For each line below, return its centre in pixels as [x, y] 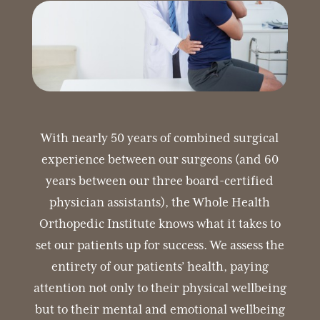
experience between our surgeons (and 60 [160, 160]
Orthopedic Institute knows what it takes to [160, 224]
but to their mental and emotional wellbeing [160, 310]
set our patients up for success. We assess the [160, 245]
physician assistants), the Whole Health [160, 202]
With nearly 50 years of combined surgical [160, 138]
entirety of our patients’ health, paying [160, 267]
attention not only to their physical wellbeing [160, 288]
